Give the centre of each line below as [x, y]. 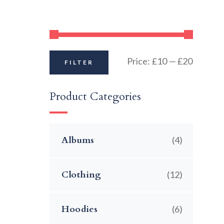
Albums [78, 140]
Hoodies [80, 209]
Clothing [81, 175]
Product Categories [95, 97]
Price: [139, 61]
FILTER [79, 62]
